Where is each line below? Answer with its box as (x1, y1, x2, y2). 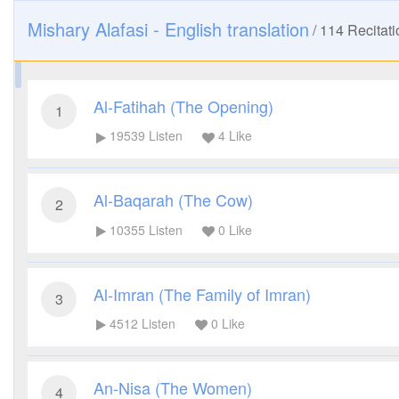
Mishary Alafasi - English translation (28, 16, 309, 42)
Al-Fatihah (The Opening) (94, 94, 273, 118)
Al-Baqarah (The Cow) (94, 188, 253, 212)
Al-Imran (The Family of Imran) (94, 281, 311, 305)
